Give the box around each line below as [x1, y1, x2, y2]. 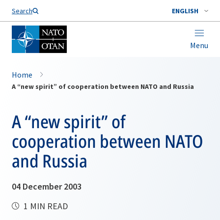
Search [12, 6, 32, 15]
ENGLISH [172, 6, 198, 15]
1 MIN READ [22, 200, 68, 212]
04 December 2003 [12, 181, 82, 192]
